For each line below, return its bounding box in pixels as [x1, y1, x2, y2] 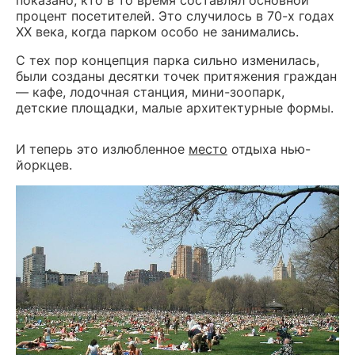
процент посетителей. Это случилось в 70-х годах [16, 7, 334, 24]
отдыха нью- [227, 140, 311, 157]
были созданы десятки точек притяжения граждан [16, 67, 337, 84]
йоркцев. [16, 156, 72, 173]
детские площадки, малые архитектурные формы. [16, 99, 334, 116]
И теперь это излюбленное [16, 140, 189, 157]
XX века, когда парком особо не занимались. [16, 23, 299, 40]
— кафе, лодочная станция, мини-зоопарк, [16, 83, 284, 100]
